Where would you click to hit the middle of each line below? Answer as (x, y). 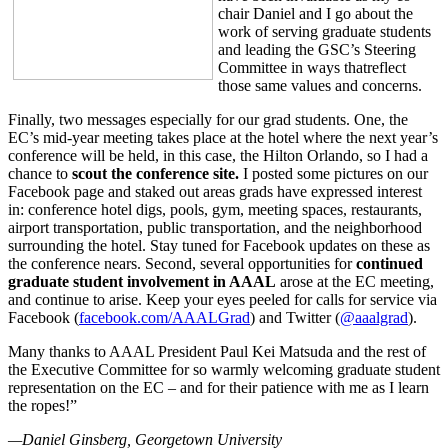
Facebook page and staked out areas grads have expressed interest (215, 191)
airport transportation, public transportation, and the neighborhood (215, 227)
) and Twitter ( (295, 317)
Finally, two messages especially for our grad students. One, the (208, 119)
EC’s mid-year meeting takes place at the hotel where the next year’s (223, 137)
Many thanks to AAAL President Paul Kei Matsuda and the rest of (217, 351)
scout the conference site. (155, 173)
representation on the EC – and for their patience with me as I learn (218, 387)
